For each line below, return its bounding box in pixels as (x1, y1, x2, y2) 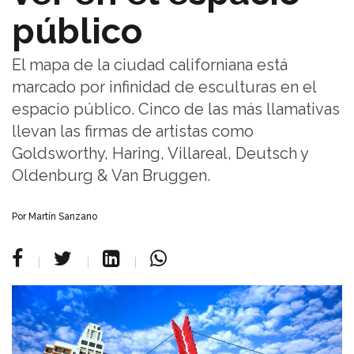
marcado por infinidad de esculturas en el (12, 77, 316, 96)
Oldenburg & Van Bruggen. (12, 165, 210, 185)
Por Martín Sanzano (12, 210, 97, 222)
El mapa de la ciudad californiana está (12, 55, 288, 74)
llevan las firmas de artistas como (12, 121, 254, 141)
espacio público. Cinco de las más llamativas (12, 99, 340, 119)
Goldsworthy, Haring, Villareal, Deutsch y (12, 143, 308, 163)
